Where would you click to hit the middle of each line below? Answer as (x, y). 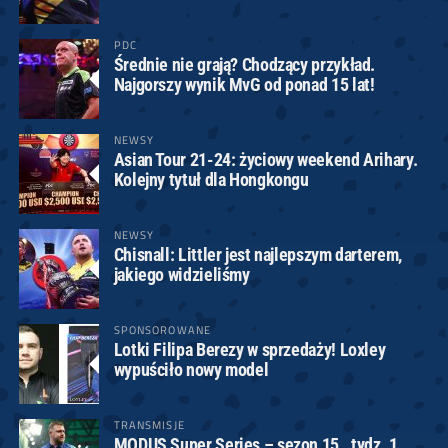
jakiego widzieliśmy (181, 275)
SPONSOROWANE (162, 330)
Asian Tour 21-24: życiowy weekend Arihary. (265, 160)
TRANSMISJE (149, 425)
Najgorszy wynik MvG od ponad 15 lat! (244, 85)
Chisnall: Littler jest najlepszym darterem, (257, 255)
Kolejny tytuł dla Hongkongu (211, 180)
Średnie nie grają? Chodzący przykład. (244, 65)
